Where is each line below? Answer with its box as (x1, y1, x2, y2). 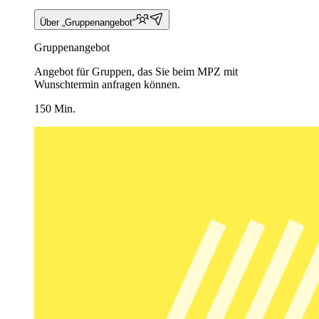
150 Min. (34, 103, 75, 115)
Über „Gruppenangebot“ (40, 17, 135, 28)
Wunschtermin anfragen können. (34, 78, 180, 91)
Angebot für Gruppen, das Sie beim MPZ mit (34, 66, 238, 78)
